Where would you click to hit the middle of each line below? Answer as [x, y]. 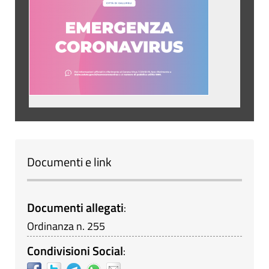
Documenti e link [69, 162]
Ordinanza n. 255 [66, 226]
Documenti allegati [75, 207]
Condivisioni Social [75, 250]
